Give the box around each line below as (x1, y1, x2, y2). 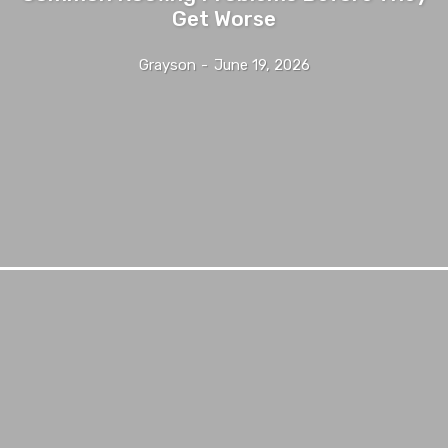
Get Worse (172, 5, 276, 31)
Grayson (138, 55, 196, 74)
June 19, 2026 (213, 55, 310, 74)
